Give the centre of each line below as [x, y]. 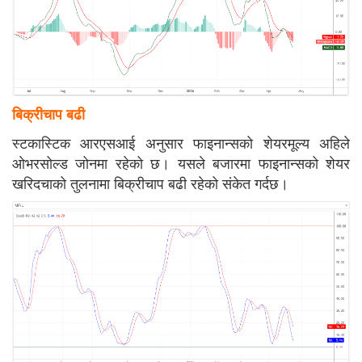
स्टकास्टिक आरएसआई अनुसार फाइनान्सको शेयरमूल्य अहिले [181, 142]
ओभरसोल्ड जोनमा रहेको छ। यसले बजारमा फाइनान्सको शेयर [181, 162]
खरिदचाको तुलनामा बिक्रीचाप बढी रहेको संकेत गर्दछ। [150, 182]
